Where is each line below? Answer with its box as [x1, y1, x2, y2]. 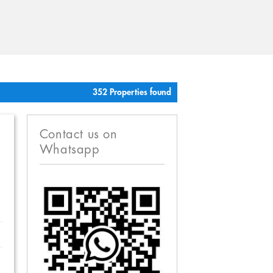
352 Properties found [93, 88, 171, 97]
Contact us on [39, 128, 118, 141]
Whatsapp [39, 143, 100, 157]
